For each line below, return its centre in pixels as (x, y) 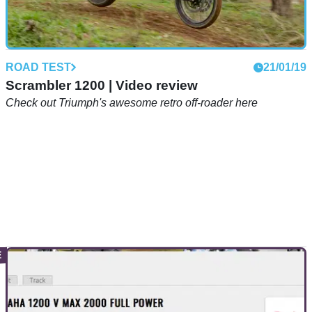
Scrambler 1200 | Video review (102, 85)
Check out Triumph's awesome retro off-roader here (132, 102)
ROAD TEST (38, 67)
